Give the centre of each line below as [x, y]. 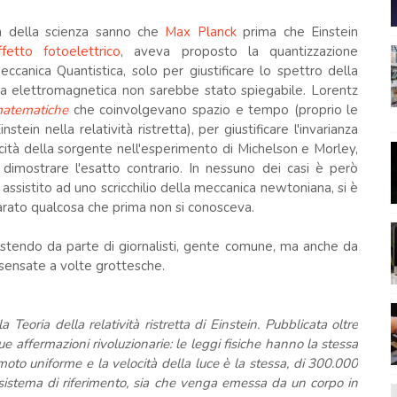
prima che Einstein [301, 32]
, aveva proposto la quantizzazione [240, 51]
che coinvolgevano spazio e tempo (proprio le [216, 110]
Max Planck [204, 32]
